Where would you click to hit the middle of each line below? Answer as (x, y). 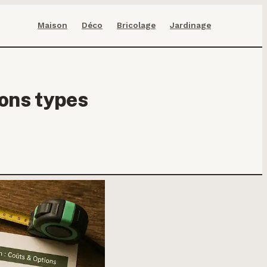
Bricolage (136, 25)
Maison (52, 25)
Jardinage (190, 25)
